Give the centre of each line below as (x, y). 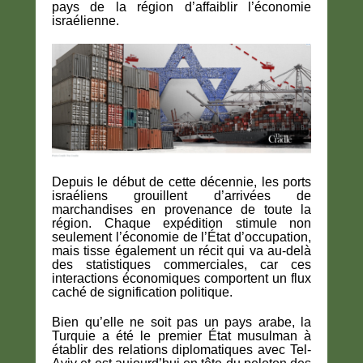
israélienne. (85, 21)
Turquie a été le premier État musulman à (181, 335)
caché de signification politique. (142, 292)
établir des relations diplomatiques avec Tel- (181, 349)
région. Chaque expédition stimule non (181, 223)
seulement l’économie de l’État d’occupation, (181, 237)
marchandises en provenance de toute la (181, 209)
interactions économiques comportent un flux (181, 278)
